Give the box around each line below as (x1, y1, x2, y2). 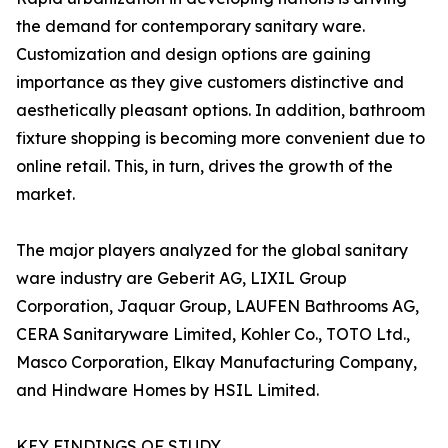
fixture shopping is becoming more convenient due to (16, 128, 425, 149)
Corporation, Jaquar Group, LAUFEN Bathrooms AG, (16, 296, 419, 317)
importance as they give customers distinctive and (16, 72, 404, 93)
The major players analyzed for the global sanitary (16, 240, 408, 261)
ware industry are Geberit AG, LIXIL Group (16, 268, 347, 289)
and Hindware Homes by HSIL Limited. (16, 380, 319, 401)
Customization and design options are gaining (16, 44, 371, 65)
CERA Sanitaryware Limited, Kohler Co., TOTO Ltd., (16, 324, 410, 345)
